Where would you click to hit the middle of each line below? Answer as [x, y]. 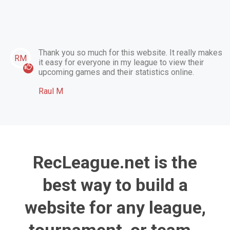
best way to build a [115, 185]
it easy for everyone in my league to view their [121, 63]
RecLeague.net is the [115, 162]
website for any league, [115, 208]
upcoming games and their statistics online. [116, 72]
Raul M [51, 91]
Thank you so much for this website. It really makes [130, 53]
